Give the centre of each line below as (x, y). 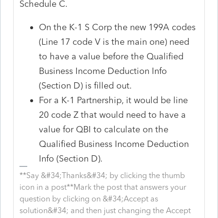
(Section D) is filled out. (87, 85)
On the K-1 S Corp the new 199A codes (118, 27)
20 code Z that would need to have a (113, 115)
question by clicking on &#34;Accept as (89, 199)
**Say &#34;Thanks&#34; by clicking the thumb (102, 175)
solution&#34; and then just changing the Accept (105, 210)
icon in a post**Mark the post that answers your (103, 187)
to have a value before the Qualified (111, 56)
